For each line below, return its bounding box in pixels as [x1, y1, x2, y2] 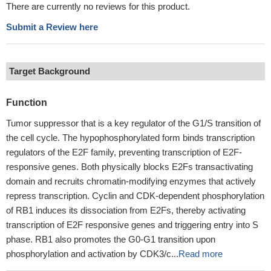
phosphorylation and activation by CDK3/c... [6, 249, 178, 259]
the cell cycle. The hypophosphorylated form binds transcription [6, 132, 255, 143]
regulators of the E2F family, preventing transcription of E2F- [6, 147, 242, 157]
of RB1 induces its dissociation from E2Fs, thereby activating [6, 205, 246, 215]
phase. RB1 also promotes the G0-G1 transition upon [6, 234, 215, 244]
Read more [178, 249, 223, 259]
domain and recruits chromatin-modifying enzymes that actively [6, 176, 256, 186]
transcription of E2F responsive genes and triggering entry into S [6, 220, 258, 230]
